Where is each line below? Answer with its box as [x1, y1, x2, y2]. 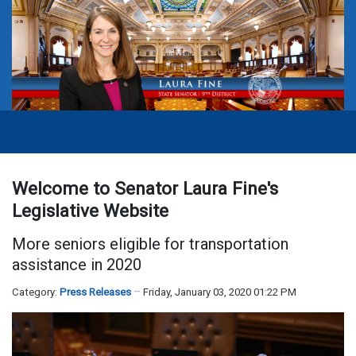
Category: [12, 286, 60, 299]
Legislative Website [12, 200, 168, 222]
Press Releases [60, 286, 131, 299]
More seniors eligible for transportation [12, 234, 288, 254]
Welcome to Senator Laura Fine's [12, 178, 278, 199]
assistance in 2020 [12, 255, 141, 275]
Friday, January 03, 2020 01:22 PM [143, 286, 296, 299]
